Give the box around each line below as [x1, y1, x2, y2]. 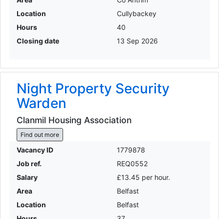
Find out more [20, 131, 59, 138]
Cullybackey [117, 9, 156, 18]
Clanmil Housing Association [16, 115, 131, 126]
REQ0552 [117, 159, 148, 168]
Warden [16, 94, 66, 111]
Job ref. [16, 159, 42, 168]
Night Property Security [16, 80, 170, 97]
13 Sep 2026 [117, 36, 158, 45]
